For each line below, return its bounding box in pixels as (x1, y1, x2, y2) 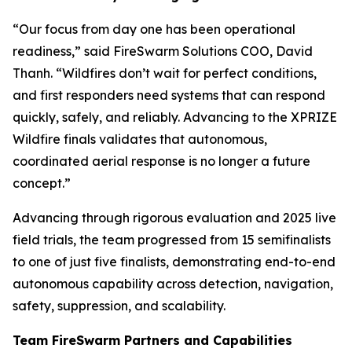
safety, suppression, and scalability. (13, 298, 225, 313)
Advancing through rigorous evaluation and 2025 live (13, 210, 336, 225)
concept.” (13, 175, 71, 191)
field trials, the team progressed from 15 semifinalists (13, 232, 331, 247)
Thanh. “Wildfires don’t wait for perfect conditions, (13, 65, 317, 81)
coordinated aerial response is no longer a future (13, 153, 310, 169)
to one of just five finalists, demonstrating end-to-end (13, 254, 335, 269)
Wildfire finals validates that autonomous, (13, 131, 267, 147)
